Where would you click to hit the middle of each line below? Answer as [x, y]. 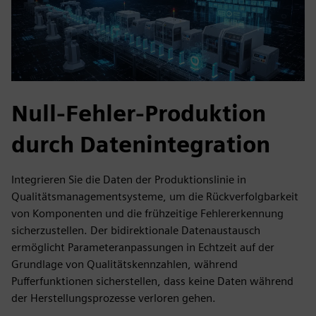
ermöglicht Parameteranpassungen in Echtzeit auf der [143, 248]
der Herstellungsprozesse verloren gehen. [114, 298]
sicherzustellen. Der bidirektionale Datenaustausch [136, 231]
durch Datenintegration [141, 145]
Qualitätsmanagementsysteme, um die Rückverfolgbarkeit [155, 197]
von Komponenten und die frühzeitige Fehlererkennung [147, 214]
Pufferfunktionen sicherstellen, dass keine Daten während [152, 281]
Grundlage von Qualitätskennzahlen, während [124, 265]
